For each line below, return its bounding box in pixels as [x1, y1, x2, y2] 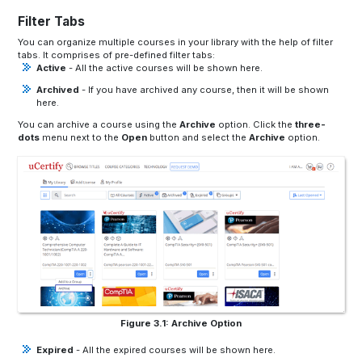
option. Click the [216, 119, 296, 131]
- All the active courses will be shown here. [65, 61, 263, 74]
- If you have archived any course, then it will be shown [78, 83, 329, 95]
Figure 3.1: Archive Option [120, 317, 242, 329]
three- [295, 119, 326, 131]
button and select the [147, 132, 247, 144]
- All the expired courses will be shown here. [73, 343, 276, 356]
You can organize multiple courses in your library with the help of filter [18, 36, 334, 48]
